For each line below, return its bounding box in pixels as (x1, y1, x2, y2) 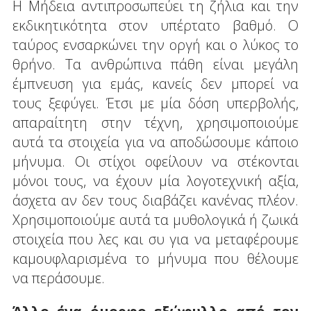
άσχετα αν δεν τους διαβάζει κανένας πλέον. (12, 190, 299, 210)
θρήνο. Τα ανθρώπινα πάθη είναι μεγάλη (12, 54, 299, 74)
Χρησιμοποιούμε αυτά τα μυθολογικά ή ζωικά (12, 210, 299, 229)
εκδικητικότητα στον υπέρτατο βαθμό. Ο (12, 15, 299, 35)
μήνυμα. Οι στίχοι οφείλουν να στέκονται (12, 151, 299, 171)
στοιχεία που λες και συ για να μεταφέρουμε (12, 229, 299, 249)
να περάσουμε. (12, 268, 105, 287)
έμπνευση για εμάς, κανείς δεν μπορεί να (12, 74, 299, 93)
